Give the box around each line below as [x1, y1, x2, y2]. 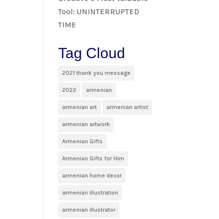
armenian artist [107, 103, 149, 110]
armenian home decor [62, 172, 122, 179]
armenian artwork [62, 120, 110, 128]
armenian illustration [62, 189, 119, 196]
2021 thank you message [62, 69, 131, 76]
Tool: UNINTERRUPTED [58, 6, 140, 16]
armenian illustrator [62, 206, 116, 213]
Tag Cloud [58, 44, 126, 61]
